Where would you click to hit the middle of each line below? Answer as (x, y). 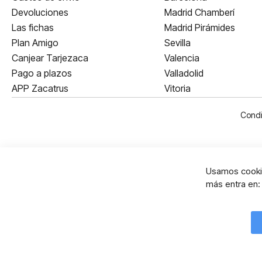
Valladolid (184, 73)
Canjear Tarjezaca (50, 58)
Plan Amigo (35, 43)
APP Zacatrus (40, 88)
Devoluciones (40, 12)
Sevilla (177, 43)
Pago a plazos (42, 73)
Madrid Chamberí (199, 12)
